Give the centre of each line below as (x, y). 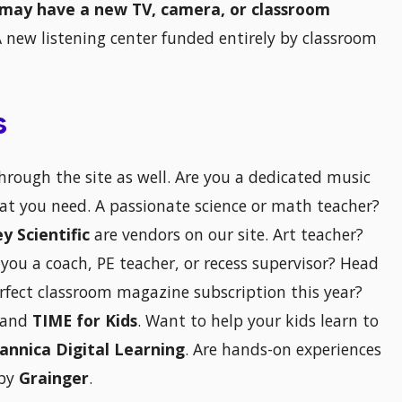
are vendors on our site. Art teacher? (229, 235)
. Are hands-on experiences (283, 350)
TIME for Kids (85, 321)
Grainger (54, 378)
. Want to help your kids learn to (258, 321)
